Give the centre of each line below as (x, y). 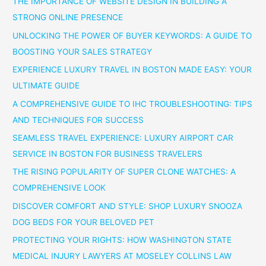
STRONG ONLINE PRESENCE (68, 18)
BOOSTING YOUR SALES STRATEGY (83, 51)
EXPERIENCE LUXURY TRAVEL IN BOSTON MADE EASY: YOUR (132, 70)
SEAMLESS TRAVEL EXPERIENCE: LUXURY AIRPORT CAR (123, 138)
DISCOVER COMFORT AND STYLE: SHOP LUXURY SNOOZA (128, 206)
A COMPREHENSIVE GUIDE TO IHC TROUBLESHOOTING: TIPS (133, 104)
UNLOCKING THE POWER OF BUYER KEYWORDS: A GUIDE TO (132, 35)
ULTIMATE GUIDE (46, 86)
